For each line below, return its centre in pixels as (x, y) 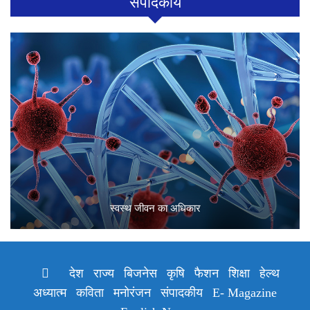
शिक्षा (239, 273)
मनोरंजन (132, 292)
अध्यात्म (50, 292)
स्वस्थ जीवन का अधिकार (155, 209)
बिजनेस (140, 273)
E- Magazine (245, 292)
